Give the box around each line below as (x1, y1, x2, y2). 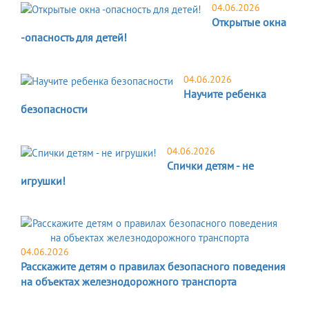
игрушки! (21, 173, 66, 188)
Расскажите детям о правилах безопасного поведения (21, 259, 286, 273)
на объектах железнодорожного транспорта (21, 274, 237, 288)
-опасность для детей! (21, 30, 127, 44)
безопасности (21, 101, 88, 116)
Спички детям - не (167, 158, 254, 172)
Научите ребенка (183, 86, 266, 101)
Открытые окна (212, 14, 286, 29)
